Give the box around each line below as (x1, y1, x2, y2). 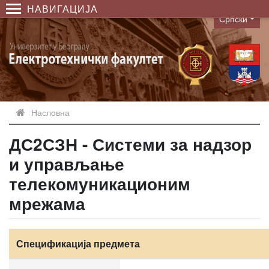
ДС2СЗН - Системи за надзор (9, 131, 252, 156)
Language (213, 18, 257, 32)
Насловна (31, 106, 70, 118)
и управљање (9, 151, 124, 176)
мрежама (9, 191, 85, 216)
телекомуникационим (9, 171, 190, 196)
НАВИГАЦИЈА (27, 2, 98, 16)
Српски (219, 13, 248, 25)
